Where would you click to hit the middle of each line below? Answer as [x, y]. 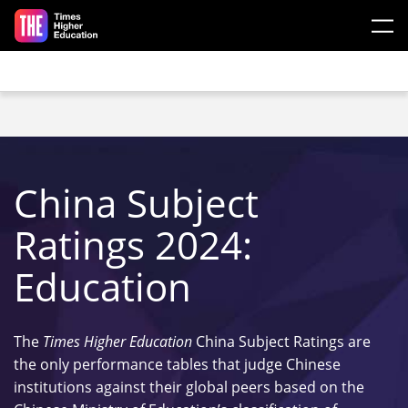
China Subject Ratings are [281, 342]
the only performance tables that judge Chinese [177, 364]
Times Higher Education [117, 342]
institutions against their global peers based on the [189, 387]
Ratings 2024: [133, 245]
